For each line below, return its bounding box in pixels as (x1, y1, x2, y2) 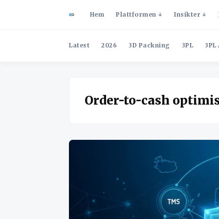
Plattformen (116, 11, 156, 18)
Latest (69, 42, 89, 49)
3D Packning (129, 42, 170, 49)
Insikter (174, 11, 200, 18)
